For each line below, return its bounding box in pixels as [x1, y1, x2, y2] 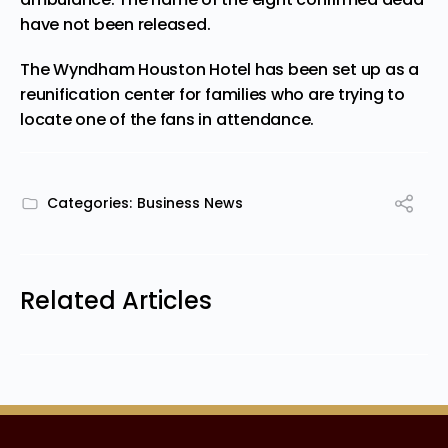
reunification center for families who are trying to [20, 82, 405, 106]
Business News [137, 192, 243, 213]
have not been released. [20, 12, 211, 36]
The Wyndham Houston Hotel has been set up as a [20, 57, 419, 81]
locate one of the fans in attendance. [20, 107, 315, 131]
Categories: [47, 192, 132, 213]
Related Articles [20, 283, 212, 317]
